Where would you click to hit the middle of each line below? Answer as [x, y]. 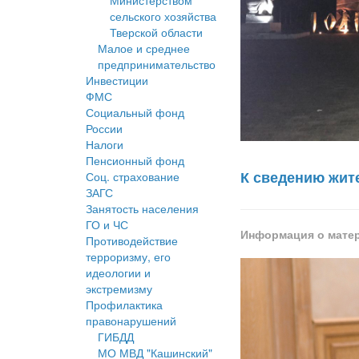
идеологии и [118, 273]
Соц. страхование [133, 177]
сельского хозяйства [163, 16]
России [104, 129]
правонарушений [131, 321]
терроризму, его [128, 257]
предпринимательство [157, 65]
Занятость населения [142, 209]
